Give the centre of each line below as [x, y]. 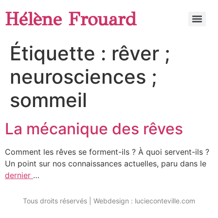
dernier [19, 175]
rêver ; [141, 53]
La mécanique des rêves [94, 129]
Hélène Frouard [71, 19]
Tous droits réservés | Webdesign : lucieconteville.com [109, 201]
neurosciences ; [83, 77]
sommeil [48, 100]
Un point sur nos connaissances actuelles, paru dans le [106, 163]
